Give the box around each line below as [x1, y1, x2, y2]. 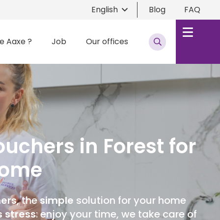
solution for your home [74, 193, 186, 207]
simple [40, 193, 74, 207]
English [91, 4, 118, 15]
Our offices [85, 36, 128, 47]
